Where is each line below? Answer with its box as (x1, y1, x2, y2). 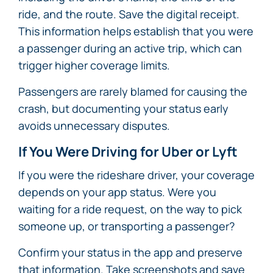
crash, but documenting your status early (18, 101, 229, 116)
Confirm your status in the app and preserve (18, 245, 243, 260)
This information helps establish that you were (18, 24, 253, 38)
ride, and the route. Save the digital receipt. (18, 7, 239, 21)
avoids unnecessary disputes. (18, 118, 170, 133)
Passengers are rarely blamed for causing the (18, 84, 247, 99)
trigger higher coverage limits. (18, 58, 170, 73)
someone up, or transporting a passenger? (18, 219, 235, 233)
